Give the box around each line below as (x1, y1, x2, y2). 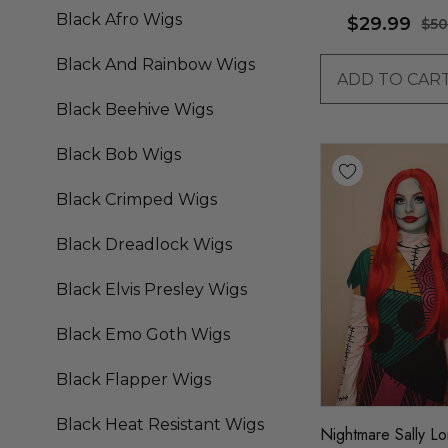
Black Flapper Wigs (56, 370, 211, 390)
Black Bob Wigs (56, 145, 181, 165)
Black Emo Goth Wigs (56, 325, 230, 345)
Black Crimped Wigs (56, 190, 217, 210)
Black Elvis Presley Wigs (56, 280, 247, 300)
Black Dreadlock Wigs (56, 235, 232, 255)
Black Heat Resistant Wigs (56, 415, 264, 435)
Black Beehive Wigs (56, 100, 213, 120)
